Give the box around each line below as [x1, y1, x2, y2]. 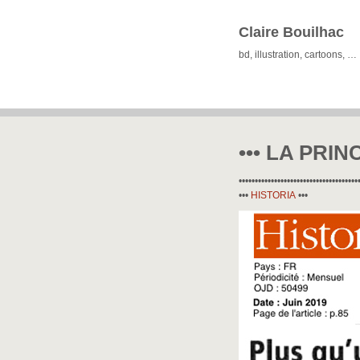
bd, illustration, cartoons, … [239, 49, 357, 60]
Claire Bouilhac [239, 24, 344, 40]
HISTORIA [251, 190, 296, 201]
